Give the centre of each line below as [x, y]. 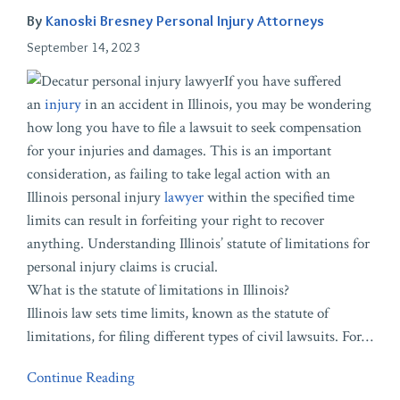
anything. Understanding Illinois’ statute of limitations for [198, 243]
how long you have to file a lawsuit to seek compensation [194, 127]
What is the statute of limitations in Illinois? [158, 290]
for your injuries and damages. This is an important [179, 150]
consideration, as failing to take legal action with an [179, 174]
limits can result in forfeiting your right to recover [175, 220]
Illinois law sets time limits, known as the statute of [178, 313]
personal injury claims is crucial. [122, 267]
